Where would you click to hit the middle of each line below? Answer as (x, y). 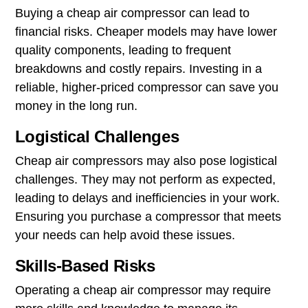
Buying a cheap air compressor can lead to (132, 13)
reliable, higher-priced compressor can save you (146, 87)
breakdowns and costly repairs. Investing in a (138, 68)
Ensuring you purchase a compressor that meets (148, 216)
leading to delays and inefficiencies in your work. (147, 198)
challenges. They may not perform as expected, (145, 179)
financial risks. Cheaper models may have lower (146, 31)
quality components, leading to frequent (123, 50)
